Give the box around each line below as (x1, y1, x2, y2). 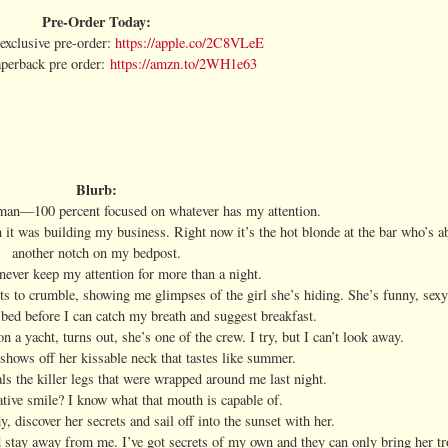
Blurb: (75, 178, 117, 200)
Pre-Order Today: (41, 10, 151, 32)
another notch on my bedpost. (11, 242, 181, 262)
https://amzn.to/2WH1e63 (109, 53, 257, 73)
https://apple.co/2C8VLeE (115, 32, 264, 52)
